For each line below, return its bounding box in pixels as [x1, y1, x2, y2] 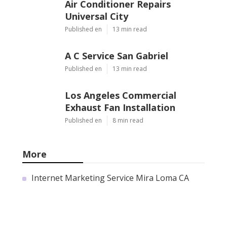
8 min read [112, 116, 143, 125]
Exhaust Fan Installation [65, 101, 175, 114]
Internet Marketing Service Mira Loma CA [31, 172, 189, 184]
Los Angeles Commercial [65, 89, 176, 102]
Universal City [65, 10, 128, 23]
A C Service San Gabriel [65, 50, 168, 62]
